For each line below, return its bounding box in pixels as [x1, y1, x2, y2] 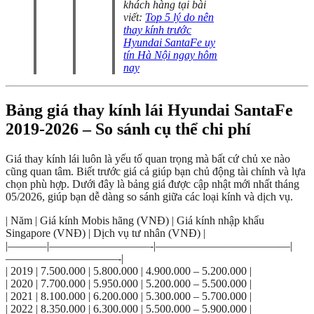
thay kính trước [123, 23, 191, 36]
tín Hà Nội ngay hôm [123, 48, 217, 61]
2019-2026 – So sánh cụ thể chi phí [6, 119, 251, 138]
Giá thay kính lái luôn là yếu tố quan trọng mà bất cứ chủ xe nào [6, 152, 290, 165]
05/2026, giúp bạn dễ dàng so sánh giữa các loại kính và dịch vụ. [6, 190, 293, 203]
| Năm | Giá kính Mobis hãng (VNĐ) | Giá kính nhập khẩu [6, 214, 264, 226]
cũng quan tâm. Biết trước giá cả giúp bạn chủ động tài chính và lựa [6, 165, 306, 177]
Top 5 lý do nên [145, 11, 214, 23]
